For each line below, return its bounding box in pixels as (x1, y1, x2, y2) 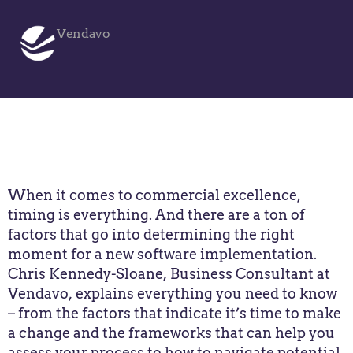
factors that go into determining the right (8, 226, 295, 243)
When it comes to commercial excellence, (8, 187, 301, 203)
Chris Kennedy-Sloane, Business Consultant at (8, 266, 330, 282)
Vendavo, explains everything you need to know (8, 285, 337, 302)
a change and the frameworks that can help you (8, 325, 335, 341)
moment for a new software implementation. (8, 246, 317, 262)
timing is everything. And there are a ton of (8, 206, 305, 223)
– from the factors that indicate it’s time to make (8, 305, 341, 321)
